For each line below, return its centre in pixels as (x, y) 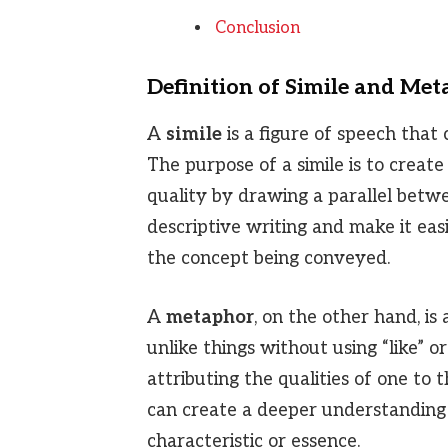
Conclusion (257, 27)
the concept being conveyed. (268, 258)
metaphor (209, 317)
